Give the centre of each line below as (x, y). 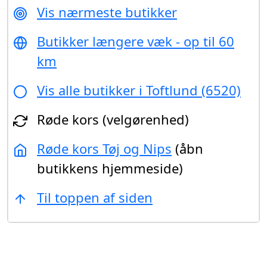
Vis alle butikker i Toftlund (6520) (139, 90)
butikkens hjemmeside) (110, 168)
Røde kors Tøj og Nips (104, 148)
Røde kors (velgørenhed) (113, 119)
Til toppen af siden (95, 197)
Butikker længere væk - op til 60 (136, 41)
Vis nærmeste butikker (107, 12)
